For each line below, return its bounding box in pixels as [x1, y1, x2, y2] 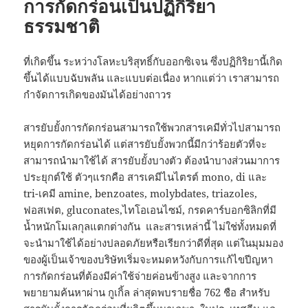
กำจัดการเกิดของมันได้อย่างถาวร [23, 87, 172, 101]
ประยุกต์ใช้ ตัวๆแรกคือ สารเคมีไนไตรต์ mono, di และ [23, 169, 267, 184]
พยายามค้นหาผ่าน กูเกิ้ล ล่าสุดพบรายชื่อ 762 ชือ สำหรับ [23, 285, 271, 299]
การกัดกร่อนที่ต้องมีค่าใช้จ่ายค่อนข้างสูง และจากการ [23, 268, 257, 283]
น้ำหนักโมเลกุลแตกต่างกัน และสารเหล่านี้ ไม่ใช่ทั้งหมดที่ [23, 219, 277, 233]
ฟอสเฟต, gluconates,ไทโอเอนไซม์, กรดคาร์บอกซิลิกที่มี [23, 202, 277, 217]
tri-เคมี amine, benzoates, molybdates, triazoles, [23, 186, 258, 200]
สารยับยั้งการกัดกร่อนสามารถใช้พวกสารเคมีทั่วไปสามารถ [23, 120, 281, 134]
